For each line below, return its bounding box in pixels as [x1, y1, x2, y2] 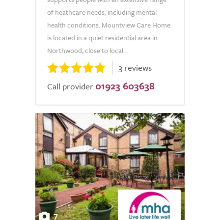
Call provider [47, 80, 93, 92]
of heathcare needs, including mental [47, 7, 157, 17]
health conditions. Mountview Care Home [47, 20, 170, 30]
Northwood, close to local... [47, 45, 128, 55]
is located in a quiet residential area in [47, 32, 158, 43]
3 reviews [118, 61, 152, 74]
